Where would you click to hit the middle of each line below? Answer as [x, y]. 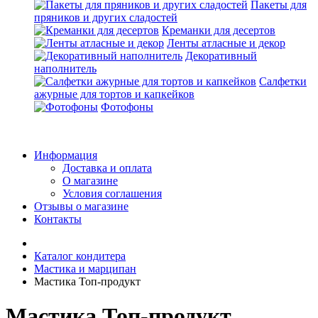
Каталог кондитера [80, 256]
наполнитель [65, 68]
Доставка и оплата [107, 168]
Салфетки [283, 81]
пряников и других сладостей [106, 17]
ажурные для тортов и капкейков [114, 94]
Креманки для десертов [219, 30]
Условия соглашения [112, 193]
